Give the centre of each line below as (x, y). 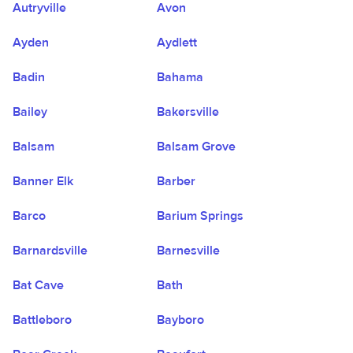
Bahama (180, 77)
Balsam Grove (197, 147)
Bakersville (188, 112)
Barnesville (189, 251)
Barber (176, 181)
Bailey (30, 112)
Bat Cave (38, 285)
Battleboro (42, 320)
